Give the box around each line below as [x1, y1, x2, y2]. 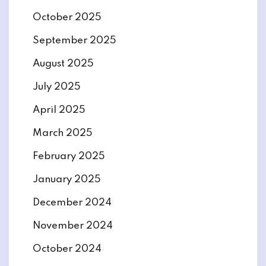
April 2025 [33, 105, 85, 115]
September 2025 [33, 36, 116, 46]
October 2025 [33, 12, 102, 23]
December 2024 [33, 198, 112, 208]
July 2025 [33, 82, 81, 92]
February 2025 [33, 151, 105, 161]
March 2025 [33, 128, 93, 138]
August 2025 [33, 59, 94, 69]
